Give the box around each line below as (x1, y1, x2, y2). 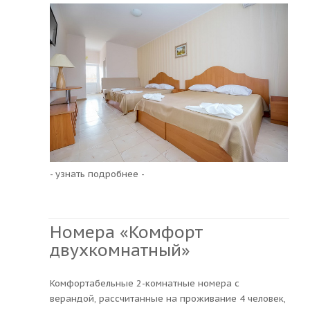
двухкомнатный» (50, 239, 190, 261)
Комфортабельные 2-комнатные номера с (50, 277, 239, 289)
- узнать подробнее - (50, 167, 145, 180)
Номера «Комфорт (50, 221, 203, 243)
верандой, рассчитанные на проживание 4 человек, (50, 292, 286, 304)
